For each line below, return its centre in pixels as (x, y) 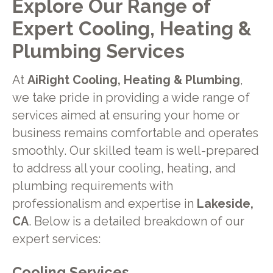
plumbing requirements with (92, 186)
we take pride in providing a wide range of (131, 98)
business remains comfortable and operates (135, 133)
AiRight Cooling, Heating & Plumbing (133, 80)
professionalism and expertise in (104, 204)
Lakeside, (225, 204)
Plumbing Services (98, 51)
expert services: (56, 239)
